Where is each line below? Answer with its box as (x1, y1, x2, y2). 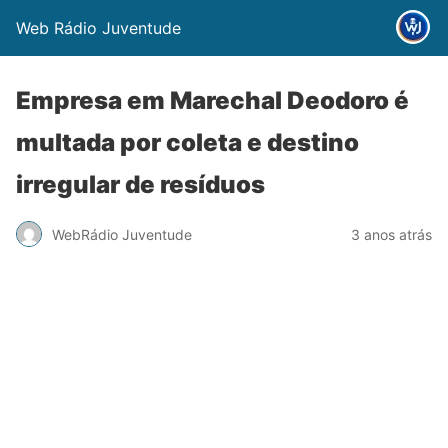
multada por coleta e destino (16, 128, 359, 157)
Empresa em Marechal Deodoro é (16, 86, 409, 115)
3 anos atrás (351, 225, 432, 243)
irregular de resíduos (16, 170, 265, 199)
